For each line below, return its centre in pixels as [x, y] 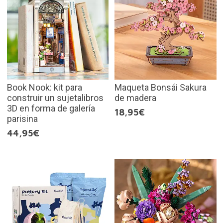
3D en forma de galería [51, 108]
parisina [22, 118]
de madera [135, 98]
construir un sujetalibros [55, 98]
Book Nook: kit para [44, 87]
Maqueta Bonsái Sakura [161, 87]
